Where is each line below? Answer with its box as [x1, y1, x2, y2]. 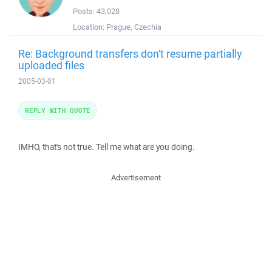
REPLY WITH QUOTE [25, 106, 90, 115]
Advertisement [111, 172, 161, 183]
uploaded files [18, 58, 84, 72]
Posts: [73, 6, 97, 16]
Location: [73, 22, 106, 32]
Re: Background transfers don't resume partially [18, 46, 242, 61]
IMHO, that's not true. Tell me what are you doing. [18, 141, 195, 152]
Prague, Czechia [106, 22, 161, 32]
